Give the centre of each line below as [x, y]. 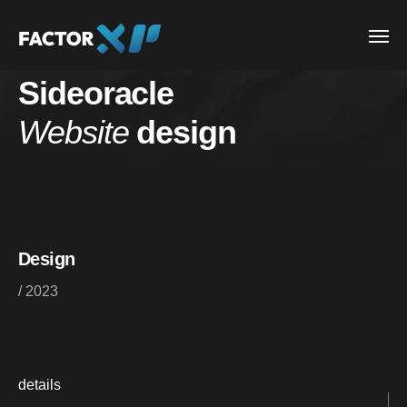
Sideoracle [96, 93]
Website [74, 132]
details [40, 385]
